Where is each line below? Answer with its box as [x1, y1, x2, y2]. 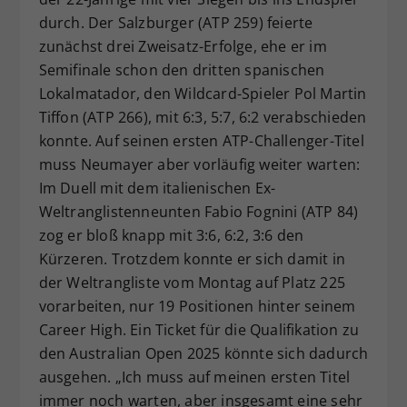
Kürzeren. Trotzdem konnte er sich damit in [38, 248, 345, 269]
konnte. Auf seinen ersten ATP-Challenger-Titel [38, 130, 364, 151]
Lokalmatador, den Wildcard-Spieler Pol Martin [38, 83, 367, 104]
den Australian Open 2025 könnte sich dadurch [38, 342, 369, 363]
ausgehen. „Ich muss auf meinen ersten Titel [38, 366, 351, 387]
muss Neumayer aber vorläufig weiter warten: [38, 154, 361, 174]
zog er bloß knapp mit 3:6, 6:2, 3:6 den [38, 224, 304, 245]
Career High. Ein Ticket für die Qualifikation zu [38, 319, 360, 340]
